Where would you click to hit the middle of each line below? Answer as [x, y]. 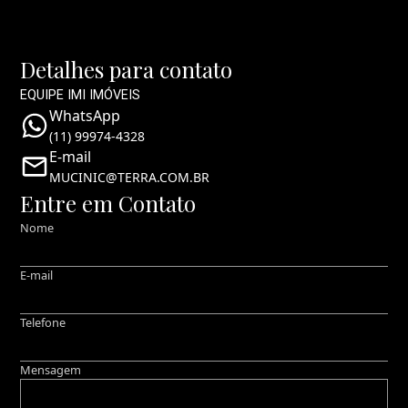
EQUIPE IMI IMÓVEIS [81, 95]
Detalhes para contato [127, 69]
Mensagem [51, 370]
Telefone [43, 322]
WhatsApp [85, 116]
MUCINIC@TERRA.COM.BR [130, 177]
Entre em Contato [108, 203]
